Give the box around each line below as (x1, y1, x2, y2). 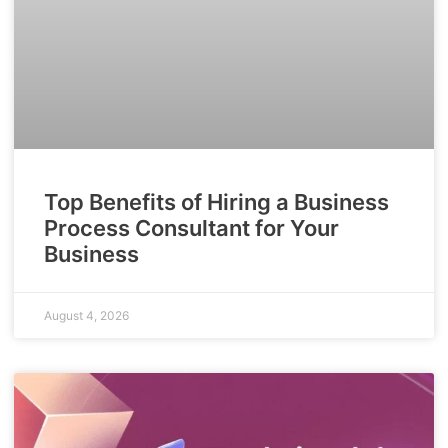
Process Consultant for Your (44, 214, 339, 241)
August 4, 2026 (44, 307, 129, 323)
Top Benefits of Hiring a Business (44, 188, 389, 215)
